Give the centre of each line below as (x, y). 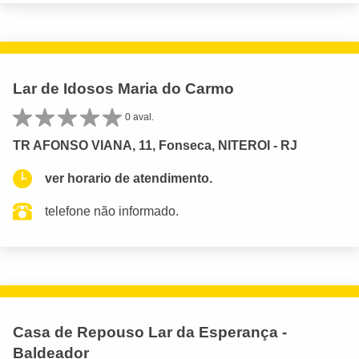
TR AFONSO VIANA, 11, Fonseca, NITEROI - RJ (155, 146)
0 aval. (139, 117)
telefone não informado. (112, 212)
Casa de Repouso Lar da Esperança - (150, 333)
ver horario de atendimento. (129, 179)
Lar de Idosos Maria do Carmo (123, 89)
